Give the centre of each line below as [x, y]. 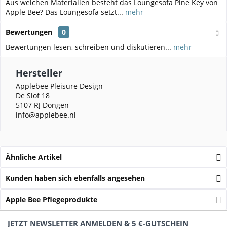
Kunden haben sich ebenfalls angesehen [75, 178]
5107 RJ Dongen [42, 105]
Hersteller [39, 73]
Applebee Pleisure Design [59, 86]
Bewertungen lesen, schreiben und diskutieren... [88, 47]
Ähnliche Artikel [34, 157]
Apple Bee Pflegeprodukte [51, 199]
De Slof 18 [33, 95]
